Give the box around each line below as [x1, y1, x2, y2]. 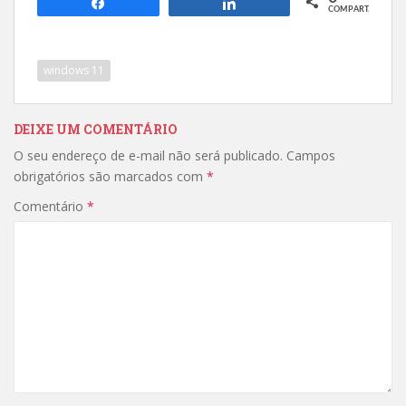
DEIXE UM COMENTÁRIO [14, 120, 178, 138]
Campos [286, 146, 335, 164]
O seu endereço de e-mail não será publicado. [14, 146, 283, 164]
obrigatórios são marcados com [14, 167, 207, 185]
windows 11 [43, 62, 104, 78]
